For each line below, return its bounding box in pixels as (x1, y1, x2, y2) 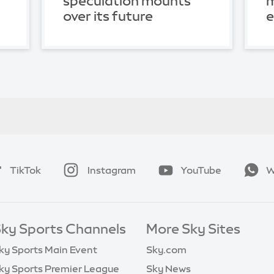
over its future (62, 9, 153, 23)
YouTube (180, 165, 221, 175)
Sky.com (146, 244, 187, 254)
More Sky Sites (146, 221, 240, 235)
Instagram (86, 165, 136, 175)
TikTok (10, 165, 41, 175)
